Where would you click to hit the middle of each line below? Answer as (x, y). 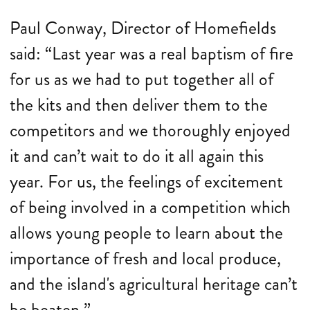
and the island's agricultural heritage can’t (154, 284)
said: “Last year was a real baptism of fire (152, 54)
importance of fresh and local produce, (145, 258)
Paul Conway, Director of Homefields (143, 28)
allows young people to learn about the (146, 233)
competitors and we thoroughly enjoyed (150, 130)
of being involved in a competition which (150, 207)
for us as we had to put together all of (142, 79)
